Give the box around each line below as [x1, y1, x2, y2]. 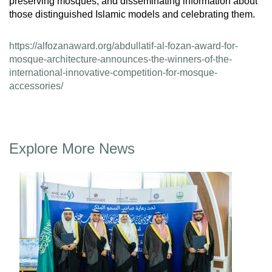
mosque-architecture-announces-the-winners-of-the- [9, 54, 232, 65]
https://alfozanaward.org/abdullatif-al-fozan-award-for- [9, 41, 238, 52]
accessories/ [9, 81, 63, 92]
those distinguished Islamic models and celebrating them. [9, 9, 255, 20]
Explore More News [9, 140, 135, 157]
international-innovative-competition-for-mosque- [9, 67, 217, 78]
